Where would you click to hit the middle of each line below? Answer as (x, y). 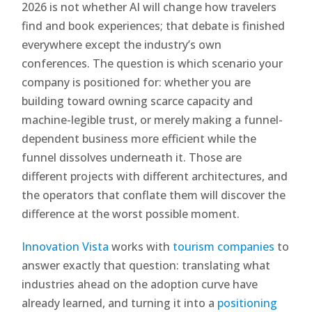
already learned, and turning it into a (120, 303)
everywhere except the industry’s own (122, 44)
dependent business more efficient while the (139, 138)
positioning (248, 303)
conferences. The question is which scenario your (153, 63)
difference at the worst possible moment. (131, 213)
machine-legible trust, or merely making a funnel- (153, 119)
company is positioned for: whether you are (136, 82)
